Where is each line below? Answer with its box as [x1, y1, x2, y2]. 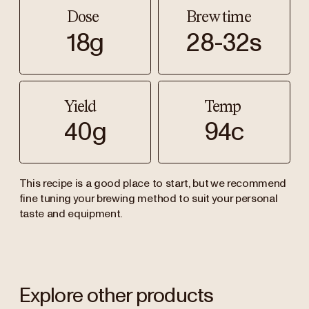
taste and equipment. [19, 208, 123, 220]
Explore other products [19, 286, 214, 307]
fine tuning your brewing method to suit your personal [19, 193, 278, 205]
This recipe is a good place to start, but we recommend [19, 178, 287, 190]
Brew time [186, 9, 251, 26]
